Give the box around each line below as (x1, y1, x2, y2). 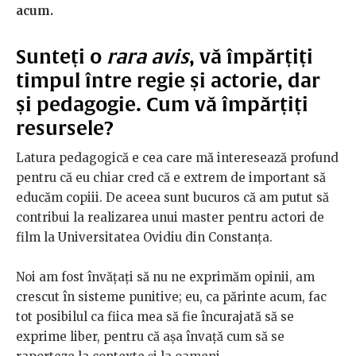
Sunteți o (16, 45, 106, 68)
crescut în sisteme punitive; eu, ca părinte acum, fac (16, 289, 327, 305)
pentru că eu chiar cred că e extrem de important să (16, 170, 326, 186)
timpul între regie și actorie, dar (16, 69, 320, 92)
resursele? (16, 117, 118, 140)
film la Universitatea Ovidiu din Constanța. (16, 230, 276, 246)
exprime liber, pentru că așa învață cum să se (16, 329, 284, 345)
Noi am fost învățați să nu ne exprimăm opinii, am (16, 269, 315, 285)
